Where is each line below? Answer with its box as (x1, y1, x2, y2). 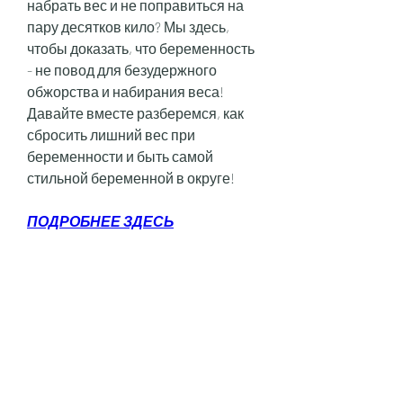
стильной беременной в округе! (27, 169, 235, 187)
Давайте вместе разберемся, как (27, 104, 244, 122)
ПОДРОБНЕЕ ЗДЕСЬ (27, 212, 174, 230)
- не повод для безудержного (27, 61, 217, 79)
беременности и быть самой (27, 148, 213, 166)
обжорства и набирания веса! (27, 83, 224, 101)
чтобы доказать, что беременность (27, 40, 255, 58)
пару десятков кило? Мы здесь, (27, 18, 229, 36)
